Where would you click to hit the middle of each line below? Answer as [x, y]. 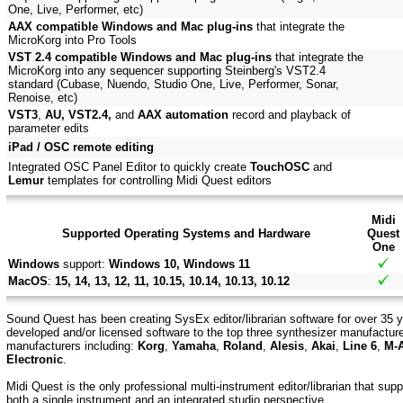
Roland [243, 346]
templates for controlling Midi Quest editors [158, 181]
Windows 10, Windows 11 [179, 264]
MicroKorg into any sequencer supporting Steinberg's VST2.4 [167, 71]
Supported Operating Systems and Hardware [186, 234]
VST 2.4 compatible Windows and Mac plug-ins [140, 58]
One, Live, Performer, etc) [76, 10]
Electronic [35, 360]
